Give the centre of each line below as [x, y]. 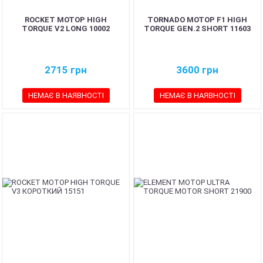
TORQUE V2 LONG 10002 [66, 28]
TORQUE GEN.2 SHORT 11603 [197, 28]
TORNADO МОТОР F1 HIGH [197, 20]
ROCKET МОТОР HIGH [66, 20]
